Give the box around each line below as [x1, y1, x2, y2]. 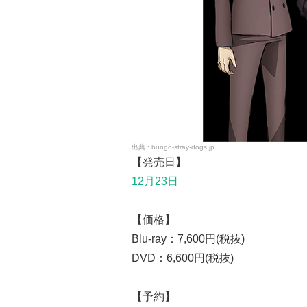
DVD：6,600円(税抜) [132, 251, 234, 264]
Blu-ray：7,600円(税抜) [132, 232, 245, 245]
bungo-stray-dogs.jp [151, 143, 214, 151]
